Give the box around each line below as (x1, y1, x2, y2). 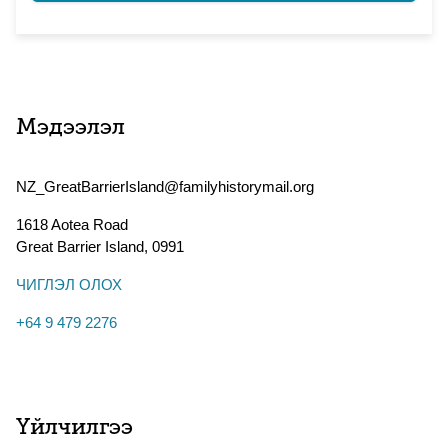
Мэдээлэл (16, 117, 125, 140)
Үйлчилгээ (16, 417, 133, 440)
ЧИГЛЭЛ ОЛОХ (16, 276, 122, 293)
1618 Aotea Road (16, 216, 128, 233)
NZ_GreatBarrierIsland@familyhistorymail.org (16, 178, 314, 195)
